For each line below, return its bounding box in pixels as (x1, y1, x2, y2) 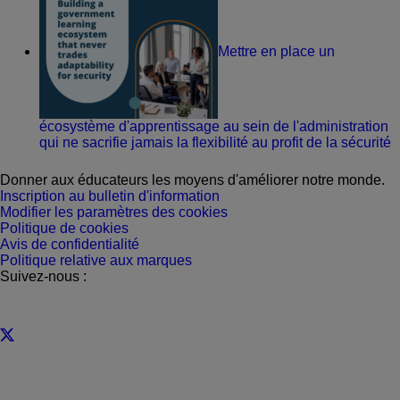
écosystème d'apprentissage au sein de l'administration (39, 119, 388, 135)
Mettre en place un (218, 43, 335, 59)
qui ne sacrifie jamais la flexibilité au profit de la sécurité (39, 135, 391, 151)
